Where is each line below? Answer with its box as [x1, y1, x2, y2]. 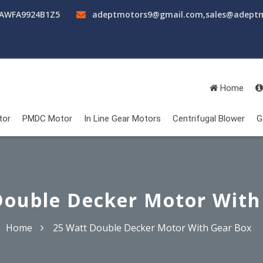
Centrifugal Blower [173, 113, 245, 124]
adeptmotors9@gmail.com [92, 9, 203, 20]
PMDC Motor [22, 113, 72, 124]
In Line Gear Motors [84, 113, 161, 124]
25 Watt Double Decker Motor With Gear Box [53, 221, 251, 234]
